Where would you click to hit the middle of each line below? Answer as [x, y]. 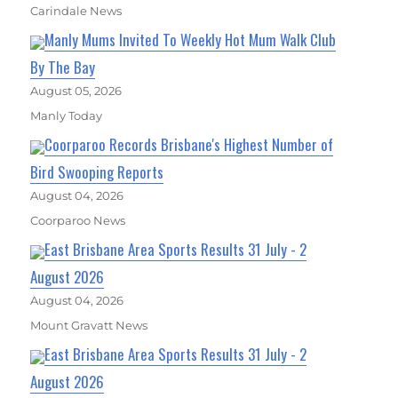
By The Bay [63, 68]
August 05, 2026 [76, 91]
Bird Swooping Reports [97, 172]
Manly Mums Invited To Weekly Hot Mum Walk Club [191, 40]
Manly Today [67, 116]
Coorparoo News [78, 221]
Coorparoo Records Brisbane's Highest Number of [189, 145]
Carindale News [76, 11]
